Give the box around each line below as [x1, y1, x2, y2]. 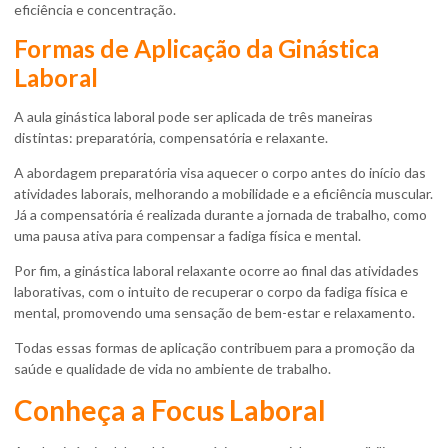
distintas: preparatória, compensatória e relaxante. [14, 128, 328, 146]
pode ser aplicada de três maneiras [155, 107, 373, 125]
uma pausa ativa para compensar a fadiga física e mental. [14, 226, 361, 244]
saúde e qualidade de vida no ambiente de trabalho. [14, 359, 331, 377]
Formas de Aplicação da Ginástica [14, 33, 379, 63]
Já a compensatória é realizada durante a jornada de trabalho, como [14, 205, 427, 223]
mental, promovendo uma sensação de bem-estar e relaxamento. [14, 303, 415, 321]
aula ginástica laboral [27, 107, 155, 125]
